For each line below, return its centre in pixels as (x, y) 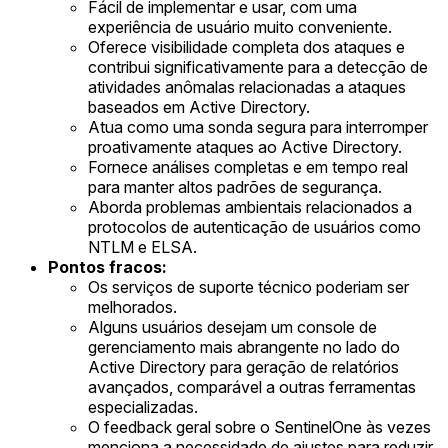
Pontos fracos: (107, 266)
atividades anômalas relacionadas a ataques (247, 86)
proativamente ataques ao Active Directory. (245, 146)
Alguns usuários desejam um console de (232, 326)
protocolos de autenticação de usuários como (254, 226)
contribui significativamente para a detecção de (258, 66)
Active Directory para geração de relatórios (243, 366)
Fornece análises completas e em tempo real (248, 166)
